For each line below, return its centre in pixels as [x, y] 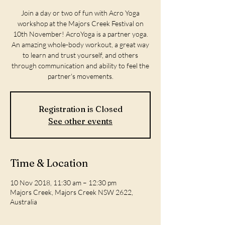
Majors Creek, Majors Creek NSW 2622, [72, 192]
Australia [24, 202]
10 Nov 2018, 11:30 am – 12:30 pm [63, 183]
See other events [80, 121]
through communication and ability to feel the [80, 66]
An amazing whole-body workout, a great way [80, 44]
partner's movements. [80, 76]
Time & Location [49, 163]
